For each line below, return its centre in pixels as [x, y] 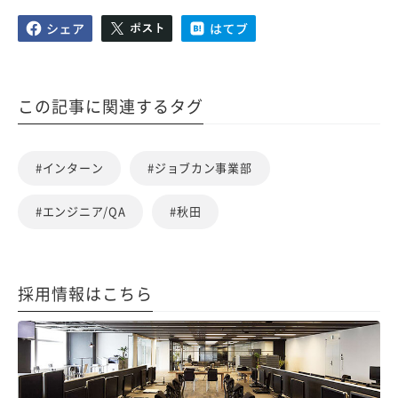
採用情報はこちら [85, 294]
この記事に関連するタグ [111, 106]
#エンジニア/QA [81, 211]
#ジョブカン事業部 [200, 168]
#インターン [70, 168]
